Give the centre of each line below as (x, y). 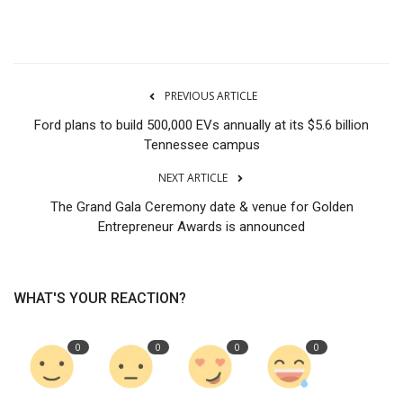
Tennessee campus (201, 145)
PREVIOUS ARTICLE (210, 96)
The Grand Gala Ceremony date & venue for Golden (201, 207)
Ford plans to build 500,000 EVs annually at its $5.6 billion (201, 125)
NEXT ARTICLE (193, 178)
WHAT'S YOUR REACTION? (100, 299)
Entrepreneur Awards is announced (201, 227)
